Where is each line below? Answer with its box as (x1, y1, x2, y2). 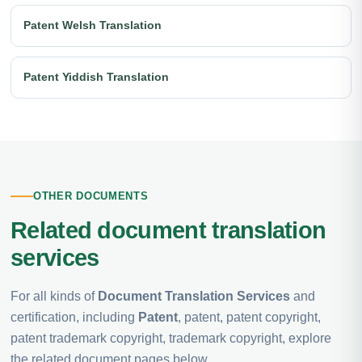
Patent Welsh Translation (23, 19, 162, 32)
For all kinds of (11, 289, 98, 304)
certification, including (11, 310, 138, 325)
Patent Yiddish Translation (23, 70, 169, 84)
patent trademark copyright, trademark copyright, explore (11, 331, 331, 346)
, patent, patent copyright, (178, 310, 321, 325)
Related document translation (11, 217, 326, 244)
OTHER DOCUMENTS (33, 190, 149, 203)
